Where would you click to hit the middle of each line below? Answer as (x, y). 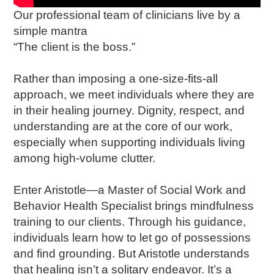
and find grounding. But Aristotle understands (132, 254)
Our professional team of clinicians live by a (127, 15)
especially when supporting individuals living (130, 142)
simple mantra (51, 31)
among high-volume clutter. (85, 158)
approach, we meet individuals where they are (134, 94)
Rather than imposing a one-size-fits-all (116, 79)
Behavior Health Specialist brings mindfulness (134, 206)
